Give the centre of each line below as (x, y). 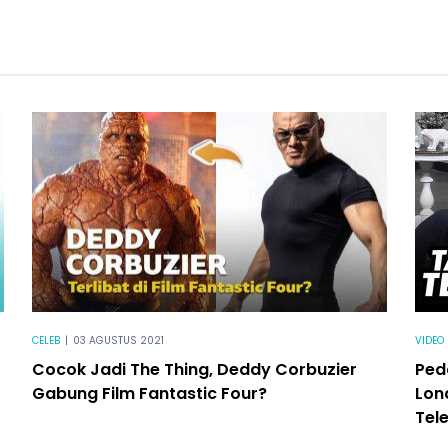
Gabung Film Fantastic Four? (149, 393)
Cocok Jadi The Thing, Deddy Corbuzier (194, 369)
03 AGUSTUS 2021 (118, 340)
